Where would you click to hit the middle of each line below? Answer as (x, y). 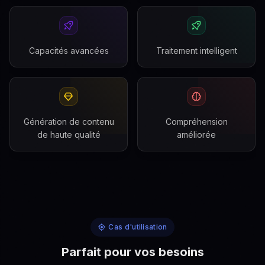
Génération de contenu (69, 122)
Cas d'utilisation (138, 227)
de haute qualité (69, 135)
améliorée (196, 135)
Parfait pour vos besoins (132, 252)
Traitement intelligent (196, 51)
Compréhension (196, 122)
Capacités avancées (69, 51)
